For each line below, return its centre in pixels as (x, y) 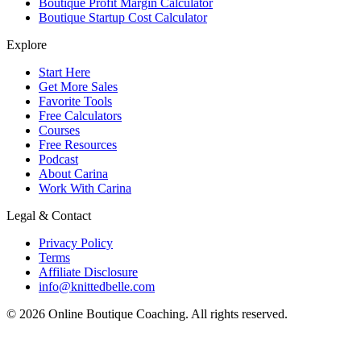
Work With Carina (85, 188)
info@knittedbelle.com (97, 286)
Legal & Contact (49, 216)
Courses (59, 130)
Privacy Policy (76, 243)
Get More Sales (78, 87)
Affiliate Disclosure (88, 272)
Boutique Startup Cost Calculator (123, 17)
